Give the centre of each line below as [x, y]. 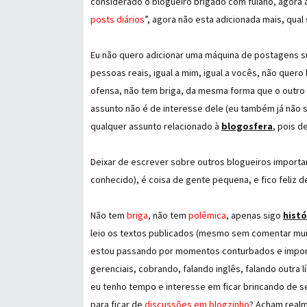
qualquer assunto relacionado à [156, 126]
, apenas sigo [255, 215]
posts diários [118, 19]
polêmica [207, 215]
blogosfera [247, 126]
